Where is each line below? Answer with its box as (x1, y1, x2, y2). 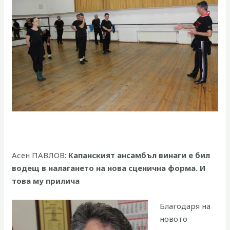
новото (159, 214, 187, 224)
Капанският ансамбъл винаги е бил (68, 150, 210, 161)
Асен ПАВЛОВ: (12, 150, 69, 161)
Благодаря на (159, 201, 210, 212)
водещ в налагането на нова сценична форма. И (12, 163, 206, 174)
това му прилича (12, 176, 80, 186)
